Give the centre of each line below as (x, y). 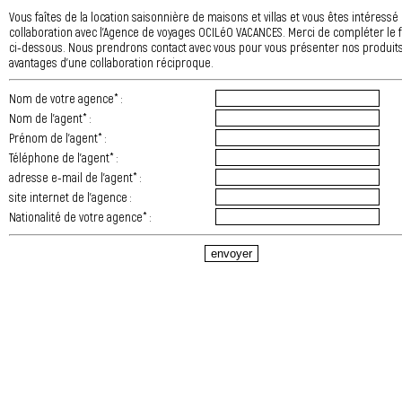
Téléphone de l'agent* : (63, 157)
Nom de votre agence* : (66, 98)
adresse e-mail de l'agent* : (75, 177)
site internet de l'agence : (70, 197)
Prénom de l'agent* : (57, 138)
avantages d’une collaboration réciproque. (111, 62)
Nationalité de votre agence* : (80, 217)
